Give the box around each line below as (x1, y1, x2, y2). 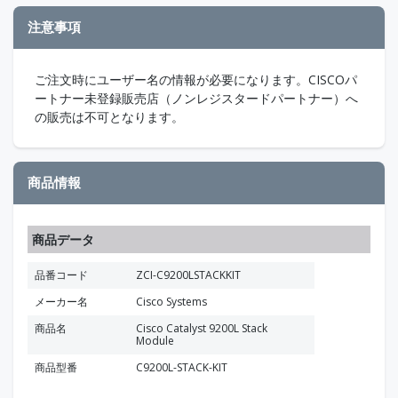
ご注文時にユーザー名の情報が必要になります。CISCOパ (35, 70, 357, 88)
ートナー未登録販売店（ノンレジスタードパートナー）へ (35, 89, 358, 107)
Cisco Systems (136, 293, 207, 309)
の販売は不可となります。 (35, 107, 184, 125)
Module (136, 332, 174, 348)
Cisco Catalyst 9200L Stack (136, 320, 267, 336)
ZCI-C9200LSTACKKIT (136, 267, 241, 283)
